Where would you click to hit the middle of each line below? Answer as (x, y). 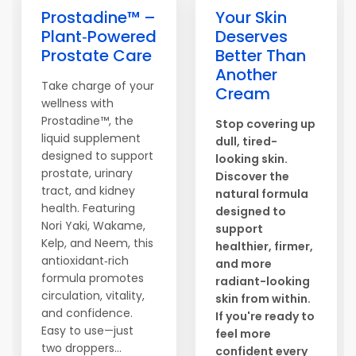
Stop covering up (265, 124)
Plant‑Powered (99, 37)
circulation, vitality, (93, 296)
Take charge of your (98, 86)
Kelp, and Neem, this (97, 243)
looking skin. (252, 159)
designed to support (97, 156)
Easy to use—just (87, 331)
